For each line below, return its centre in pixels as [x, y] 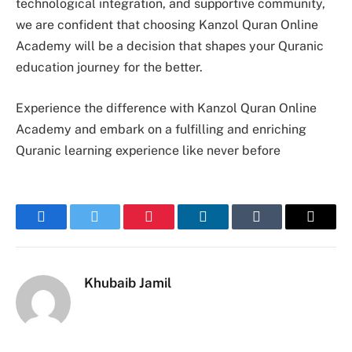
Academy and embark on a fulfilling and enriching [161, 129]
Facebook [67, 228]
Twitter [114, 228]
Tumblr [277, 228]
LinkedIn [227, 228]
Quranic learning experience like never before [148, 150]
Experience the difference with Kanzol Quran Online [166, 108]
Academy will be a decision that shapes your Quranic [170, 46]
